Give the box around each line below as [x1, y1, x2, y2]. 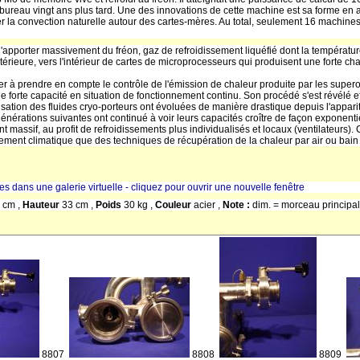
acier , [194, 199, 223, 211]
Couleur [155, 199, 194, 211]
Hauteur [22, 199, 62, 211]
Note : [223, 199, 252, 211]
